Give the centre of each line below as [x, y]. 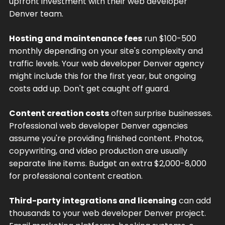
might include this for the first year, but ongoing [102, 76]
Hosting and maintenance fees [75, 38]
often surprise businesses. [160, 113]
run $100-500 [169, 38]
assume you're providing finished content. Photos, [106, 138]
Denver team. [36, 14]
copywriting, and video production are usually [98, 151]
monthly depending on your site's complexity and [106, 51]
